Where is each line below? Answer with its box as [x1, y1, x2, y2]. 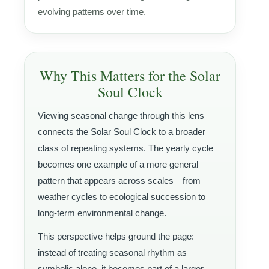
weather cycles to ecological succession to [38, 191, 205, 202]
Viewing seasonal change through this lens [38, 110, 204, 121]
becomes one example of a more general [38, 159, 198, 169]
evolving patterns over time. [38, 6, 146, 17]
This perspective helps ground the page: [38, 231, 194, 241]
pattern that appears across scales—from [38, 175, 201, 186]
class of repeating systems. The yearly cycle [38, 142, 213, 153]
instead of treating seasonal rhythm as [38, 247, 187, 258]
